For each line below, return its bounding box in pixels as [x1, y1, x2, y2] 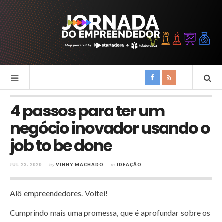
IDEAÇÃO [117, 161, 142, 167]
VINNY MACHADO [56, 161, 104, 167]
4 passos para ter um [10, 99, 164, 122]
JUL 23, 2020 [10, 161, 42, 167]
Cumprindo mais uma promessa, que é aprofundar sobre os [10, 207, 211, 217]
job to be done [10, 134, 111, 157]
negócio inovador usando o [10, 116, 210, 139]
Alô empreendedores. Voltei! [10, 188, 110, 198]
